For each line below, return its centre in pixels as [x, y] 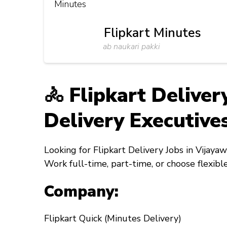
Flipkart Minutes [153, 33]
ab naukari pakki [131, 47]
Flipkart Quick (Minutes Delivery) [113, 218]
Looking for [69, 150]
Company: [81, 191]
